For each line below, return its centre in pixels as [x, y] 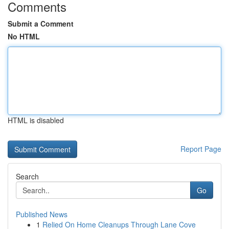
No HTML [24, 36]
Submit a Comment [41, 24]
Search [27, 176]
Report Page [201, 149]
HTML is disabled [36, 120]
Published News [42, 214]
